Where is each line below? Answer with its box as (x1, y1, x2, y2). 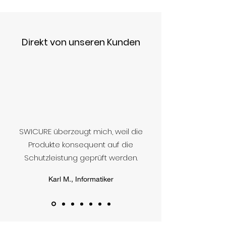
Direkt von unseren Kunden (21, 36, 140, 48)
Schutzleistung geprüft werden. (24, 152, 138, 163)
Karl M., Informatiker (48, 175, 114, 183)
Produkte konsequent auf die (28, 139, 133, 150)
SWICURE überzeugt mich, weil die (19, 126, 143, 137)
